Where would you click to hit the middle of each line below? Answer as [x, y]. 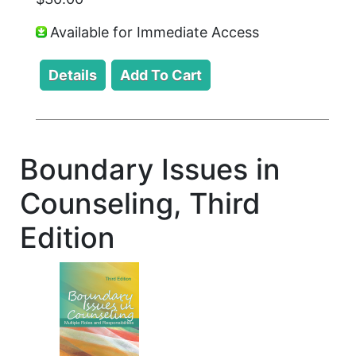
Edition [68, 237]
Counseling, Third [140, 203]
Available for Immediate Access [155, 33]
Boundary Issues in [150, 169]
